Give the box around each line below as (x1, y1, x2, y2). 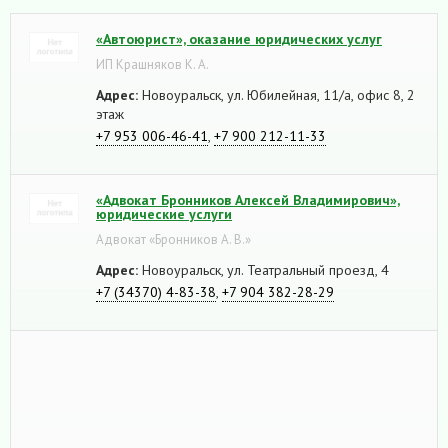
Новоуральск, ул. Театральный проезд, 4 (138, 260, 389, 279)
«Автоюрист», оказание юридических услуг (96, 29, 382, 48)
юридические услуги (96, 204, 232, 223)
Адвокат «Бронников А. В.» (96, 230, 251, 248)
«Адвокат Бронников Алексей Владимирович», (96, 190, 400, 209)
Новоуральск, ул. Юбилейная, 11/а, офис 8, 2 (138, 85, 415, 104)
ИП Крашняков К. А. (96, 55, 209, 73)
